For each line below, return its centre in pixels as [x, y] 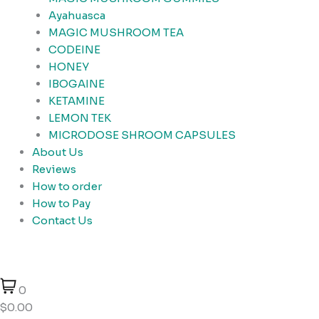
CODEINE [74, 49]
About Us [58, 152]
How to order [67, 186]
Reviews [54, 169]
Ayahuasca [77, 15]
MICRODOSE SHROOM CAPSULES [142, 135]
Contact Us [62, 220]
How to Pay [61, 203]
